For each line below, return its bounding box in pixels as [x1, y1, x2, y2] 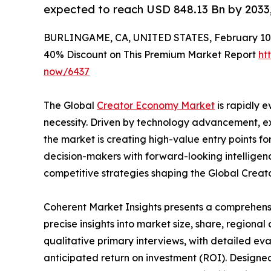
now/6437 [44, 65, 90, 78]
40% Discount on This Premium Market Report [44, 48, 258, 61]
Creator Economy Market [97, 99, 215, 112]
